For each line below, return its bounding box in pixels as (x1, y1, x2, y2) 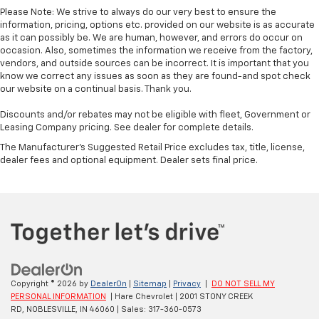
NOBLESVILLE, (24, 305, 78, 313)
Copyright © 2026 (11, 279, 79, 288)
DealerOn (90, 279, 127, 288)
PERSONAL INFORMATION (11, 292, 106, 300)
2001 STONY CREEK (177, 292, 253, 300)
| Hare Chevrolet (108, 292, 173, 300)
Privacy (173, 279, 201, 288)
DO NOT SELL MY (211, 279, 275, 288)
